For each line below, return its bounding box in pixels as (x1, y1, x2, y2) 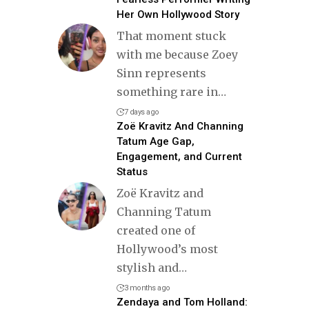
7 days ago (123, 107, 159, 117)
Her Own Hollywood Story (117, 8, 239, 21)
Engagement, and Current (117, 150, 242, 163)
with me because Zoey (117, 47, 238, 61)
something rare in (117, 84, 218, 99)
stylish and (117, 260, 179, 275)
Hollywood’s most (117, 241, 218, 256)
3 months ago (123, 283, 170, 292)
